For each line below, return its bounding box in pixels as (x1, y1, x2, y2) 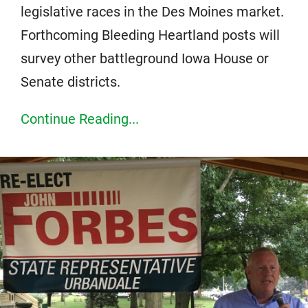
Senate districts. (21, 74, 120, 91)
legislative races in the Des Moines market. (21, 3, 284, 21)
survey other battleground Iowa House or (21, 50, 269, 67)
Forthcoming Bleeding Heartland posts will (21, 27, 280, 44)
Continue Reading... (21, 111, 139, 128)
